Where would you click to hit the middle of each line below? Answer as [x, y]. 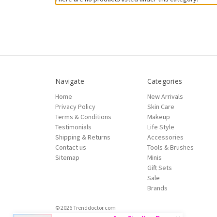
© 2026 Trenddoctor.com [85, 207]
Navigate [70, 81]
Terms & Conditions [83, 116]
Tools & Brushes [170, 147]
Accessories [165, 137]
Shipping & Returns [83, 137]
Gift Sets [159, 167]
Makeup [158, 116]
